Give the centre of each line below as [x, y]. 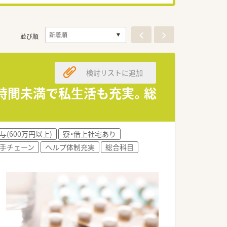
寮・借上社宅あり [89, 134]
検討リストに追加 [115, 72]
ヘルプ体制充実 [70, 147]
